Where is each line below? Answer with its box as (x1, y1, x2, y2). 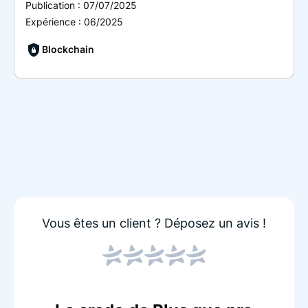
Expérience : (25, 15, 84, 27)
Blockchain (42, 43, 94, 56)
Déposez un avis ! (164, 216, 266, 231)
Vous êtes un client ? (42, 216, 164, 231)
